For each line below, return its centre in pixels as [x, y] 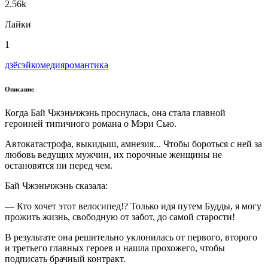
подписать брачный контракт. [65, 258]
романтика [86, 65]
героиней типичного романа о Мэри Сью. [91, 123]
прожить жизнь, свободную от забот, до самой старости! [120, 217]
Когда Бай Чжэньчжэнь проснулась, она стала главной [115, 112]
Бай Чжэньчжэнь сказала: [56, 185]
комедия [48, 65]
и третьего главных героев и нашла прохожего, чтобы [115, 248]
